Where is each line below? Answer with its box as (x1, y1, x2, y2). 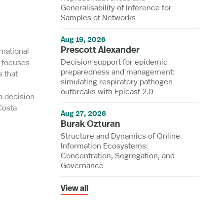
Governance (61, 159, 104, 170)
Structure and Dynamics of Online (61, 130, 181, 141)
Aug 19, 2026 (61, 34, 106, 44)
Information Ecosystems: (61, 140, 148, 150)
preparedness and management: (61, 66, 175, 76)
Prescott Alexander (61, 43, 140, 56)
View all (61, 184, 89, 193)
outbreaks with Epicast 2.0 (61, 85, 154, 96)
